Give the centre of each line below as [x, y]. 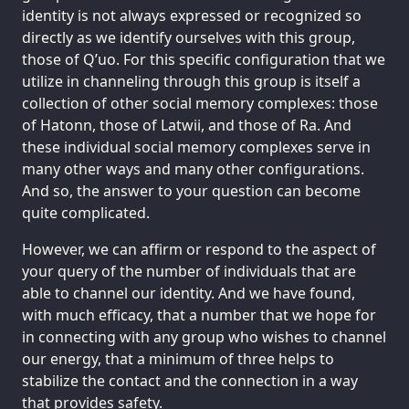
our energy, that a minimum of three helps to [178, 359]
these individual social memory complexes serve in [196, 147]
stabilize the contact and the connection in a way [190, 381]
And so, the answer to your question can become [191, 191]
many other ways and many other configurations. [193, 169]
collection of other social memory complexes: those [200, 104]
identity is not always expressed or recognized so [192, 16]
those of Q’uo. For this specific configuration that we [204, 60]
